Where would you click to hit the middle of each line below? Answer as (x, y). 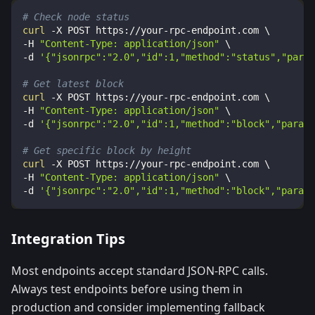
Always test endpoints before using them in (127, 289)
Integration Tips (68, 239)
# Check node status (76, 17)
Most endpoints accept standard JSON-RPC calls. (140, 271)
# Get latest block (73, 84)
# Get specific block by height (107, 151)
